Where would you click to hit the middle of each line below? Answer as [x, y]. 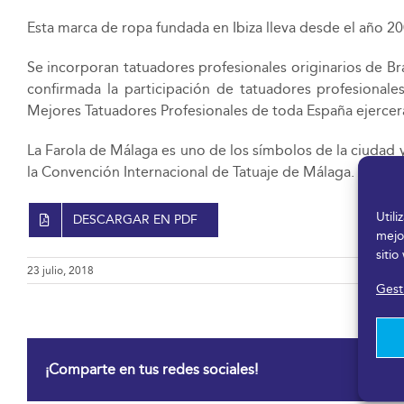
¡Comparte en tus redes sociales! [151, 369]
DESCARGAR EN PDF [136, 219]
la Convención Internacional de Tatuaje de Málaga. [190, 171]
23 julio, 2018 [60, 270]
